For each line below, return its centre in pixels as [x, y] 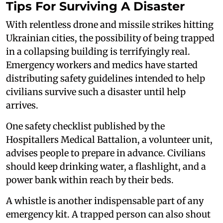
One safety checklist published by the [85, 126]
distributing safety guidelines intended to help [106, 78]
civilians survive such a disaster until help [96, 92]
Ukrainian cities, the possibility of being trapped [110, 38]
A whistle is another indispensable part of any [105, 201]
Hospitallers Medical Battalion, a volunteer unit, [109, 139]
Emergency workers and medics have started [102, 65]
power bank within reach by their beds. [90, 180]
